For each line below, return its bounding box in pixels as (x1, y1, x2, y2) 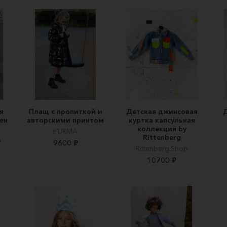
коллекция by (137, 124, 186, 133)
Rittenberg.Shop (135, 143, 188, 153)
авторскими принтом (27, 115, 104, 125)
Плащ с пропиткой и (28, 106, 102, 116)
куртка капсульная (128, 115, 195, 125)
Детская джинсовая (126, 106, 198, 116)
